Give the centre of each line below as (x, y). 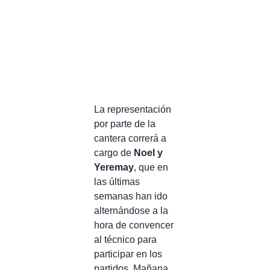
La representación (133, 109)
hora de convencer (134, 225)
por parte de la (125, 124)
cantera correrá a (130, 138)
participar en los (128, 254)
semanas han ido (131, 196)
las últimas (117, 182)
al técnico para (125, 240)
